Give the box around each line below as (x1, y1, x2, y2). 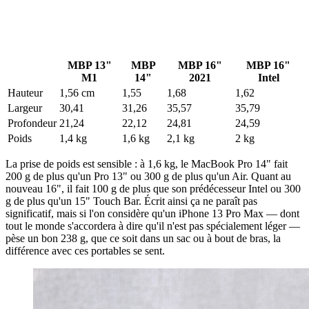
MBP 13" (67, 59, 112, 71)
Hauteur (8, 86, 43, 99)
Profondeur (8, 117, 57, 129)
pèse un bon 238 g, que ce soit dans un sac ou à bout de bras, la (6, 232, 281, 244)
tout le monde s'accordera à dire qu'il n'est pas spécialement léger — (6, 219, 300, 232)
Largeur (8, 101, 42, 114)
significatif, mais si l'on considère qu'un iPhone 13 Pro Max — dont (6, 207, 299, 219)
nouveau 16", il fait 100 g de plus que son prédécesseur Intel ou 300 (6, 182, 301, 195)
